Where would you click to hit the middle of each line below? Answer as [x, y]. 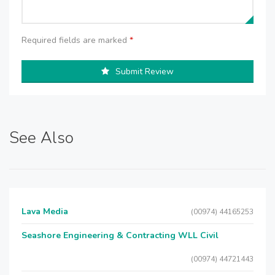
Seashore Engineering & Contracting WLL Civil [120, 235]
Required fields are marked [76, 40]
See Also [41, 138]
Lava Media [45, 211]
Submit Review [145, 72]
